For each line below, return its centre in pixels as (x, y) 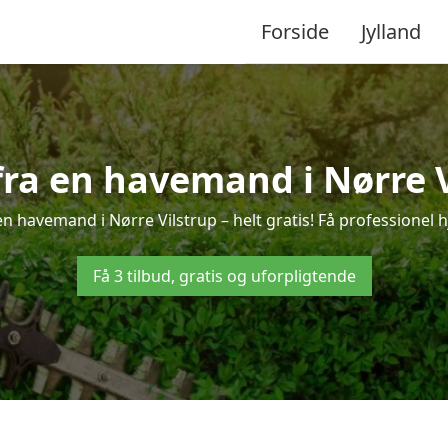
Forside (295, 31)
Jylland (391, 31)
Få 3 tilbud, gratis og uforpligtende (224, 276)
